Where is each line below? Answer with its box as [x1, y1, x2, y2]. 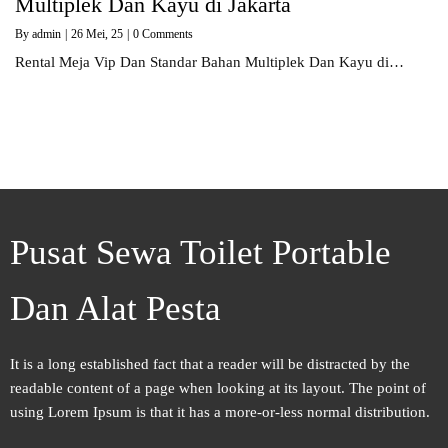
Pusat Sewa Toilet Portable [10, 233, 391, 273]
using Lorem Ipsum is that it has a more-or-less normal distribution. [10, 404, 430, 421]
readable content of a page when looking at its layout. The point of [10, 380, 426, 397]
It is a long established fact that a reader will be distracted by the [10, 356, 410, 373]
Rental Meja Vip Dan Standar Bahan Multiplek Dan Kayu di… [15, 53, 404, 70]
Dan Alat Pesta [10, 289, 221, 329]
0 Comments [133, 26, 193, 41]
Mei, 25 [86, 26, 123, 41]
